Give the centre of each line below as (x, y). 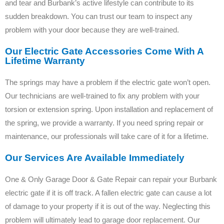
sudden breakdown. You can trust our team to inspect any (99, 16)
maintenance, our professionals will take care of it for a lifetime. (107, 136)
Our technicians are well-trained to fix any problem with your (102, 95)
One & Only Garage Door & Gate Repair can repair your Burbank (111, 179)
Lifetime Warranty (45, 60)
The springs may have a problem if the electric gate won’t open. (108, 82)
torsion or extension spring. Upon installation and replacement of (109, 109)
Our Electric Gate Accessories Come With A (104, 51)
